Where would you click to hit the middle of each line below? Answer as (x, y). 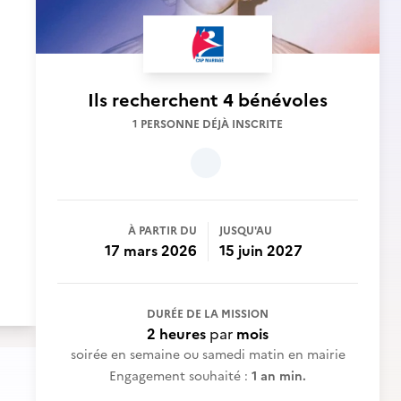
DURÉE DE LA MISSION (208, 314)
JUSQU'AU (246, 231)
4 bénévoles (275, 100)
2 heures (176, 334)
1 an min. (279, 376)
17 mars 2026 (151, 251)
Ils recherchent (155, 100)
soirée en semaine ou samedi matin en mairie (208, 355)
